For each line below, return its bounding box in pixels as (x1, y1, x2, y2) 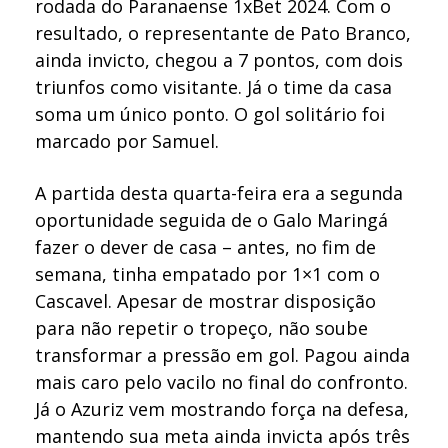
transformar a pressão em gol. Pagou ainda (35, 343, 411, 368)
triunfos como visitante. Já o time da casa (35, 75, 393, 100)
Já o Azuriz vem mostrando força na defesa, (35, 397, 410, 422)
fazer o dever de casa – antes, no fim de (35, 235, 377, 260)
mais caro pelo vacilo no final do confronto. (35, 370, 409, 395)
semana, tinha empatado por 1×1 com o (35, 262, 381, 287)
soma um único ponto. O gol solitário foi (35, 102, 386, 127)
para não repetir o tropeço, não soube (35, 316, 369, 341)
